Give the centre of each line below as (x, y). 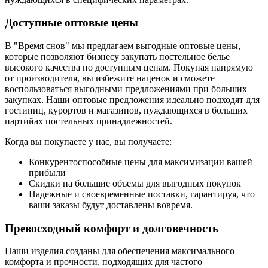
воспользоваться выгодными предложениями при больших (126, 89)
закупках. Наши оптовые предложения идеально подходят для (132, 99)
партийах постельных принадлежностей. (89, 121)
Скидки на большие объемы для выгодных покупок (135, 183)
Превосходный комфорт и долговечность (112, 228)
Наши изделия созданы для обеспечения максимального (120, 251)
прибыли (47, 172)
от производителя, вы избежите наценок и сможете (110, 78)
